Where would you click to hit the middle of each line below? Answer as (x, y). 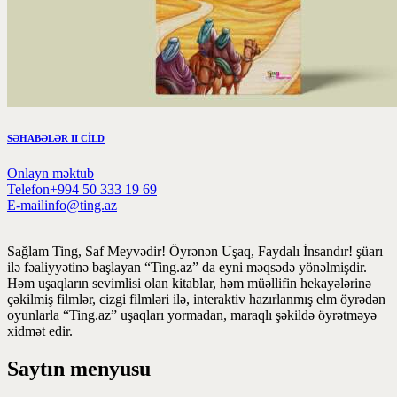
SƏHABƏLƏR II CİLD (56, 138)
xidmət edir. (40, 331)
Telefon (28, 189)
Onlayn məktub (51, 173)
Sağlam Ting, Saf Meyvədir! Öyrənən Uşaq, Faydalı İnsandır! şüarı (195, 251)
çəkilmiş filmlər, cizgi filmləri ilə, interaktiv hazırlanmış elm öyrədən (196, 299)
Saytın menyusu (79, 368)
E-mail (26, 205)
